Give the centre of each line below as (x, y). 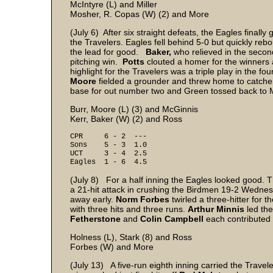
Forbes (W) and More (112, 247)
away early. (93, 199)
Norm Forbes (144, 199)
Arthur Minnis (217, 209)
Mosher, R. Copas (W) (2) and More (140, 14)
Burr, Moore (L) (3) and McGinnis (134, 109)
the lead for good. (108, 52)
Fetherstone (95, 219)
